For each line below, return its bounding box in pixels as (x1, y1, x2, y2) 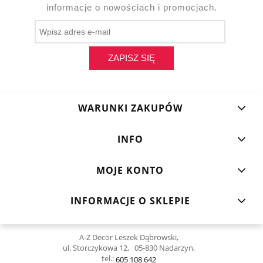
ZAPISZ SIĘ (108, 52, 155, 63)
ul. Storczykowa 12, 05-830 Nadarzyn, (63, 242, 200, 254)
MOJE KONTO (96, 163, 164, 177)
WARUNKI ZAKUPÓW (77, 102, 183, 115)
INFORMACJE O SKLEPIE (70, 194, 190, 208)
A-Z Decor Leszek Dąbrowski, (79, 232, 184, 243)
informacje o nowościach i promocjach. (46, 2, 217, 13)
